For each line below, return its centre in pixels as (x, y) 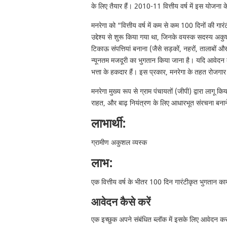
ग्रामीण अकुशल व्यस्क (119, 143)
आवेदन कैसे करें (121, 202)
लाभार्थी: (108, 124)
